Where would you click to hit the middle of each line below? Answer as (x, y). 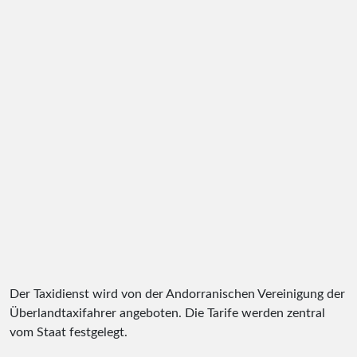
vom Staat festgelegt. (69, 332)
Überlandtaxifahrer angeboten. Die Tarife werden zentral (167, 313)
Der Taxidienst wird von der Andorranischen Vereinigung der (177, 294)
